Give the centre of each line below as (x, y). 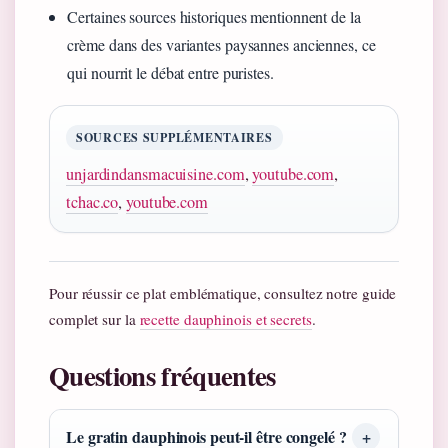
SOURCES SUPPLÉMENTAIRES (174, 137)
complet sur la (94, 318)
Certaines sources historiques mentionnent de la (214, 16)
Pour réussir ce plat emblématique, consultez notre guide (223, 292)
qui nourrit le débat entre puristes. (170, 72)
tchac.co (92, 201)
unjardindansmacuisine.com (155, 173)
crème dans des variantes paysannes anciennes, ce (221, 44)
